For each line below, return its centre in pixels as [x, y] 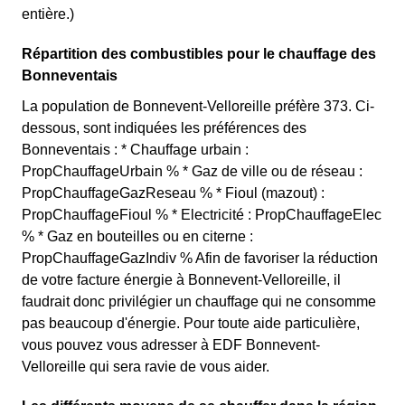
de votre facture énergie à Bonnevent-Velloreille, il [181, 280]
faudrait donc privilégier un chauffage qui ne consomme [199, 301]
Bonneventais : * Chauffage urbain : [135, 150]
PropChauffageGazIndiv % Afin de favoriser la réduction [200, 258]
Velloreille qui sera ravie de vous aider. [146, 367]
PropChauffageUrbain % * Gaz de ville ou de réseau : [192, 171]
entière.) [48, 14]
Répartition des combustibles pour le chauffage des [199, 54]
